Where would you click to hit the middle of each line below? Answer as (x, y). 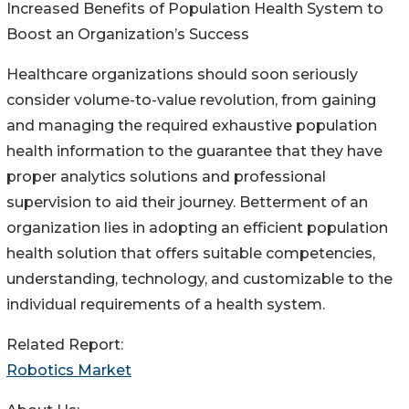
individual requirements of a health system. (166, 304)
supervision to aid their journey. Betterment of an (187, 202)
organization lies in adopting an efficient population (197, 227)
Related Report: (65, 344)
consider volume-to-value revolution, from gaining (191, 100)
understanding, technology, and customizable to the (199, 278)
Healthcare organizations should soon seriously (182, 74)
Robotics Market (69, 370)
